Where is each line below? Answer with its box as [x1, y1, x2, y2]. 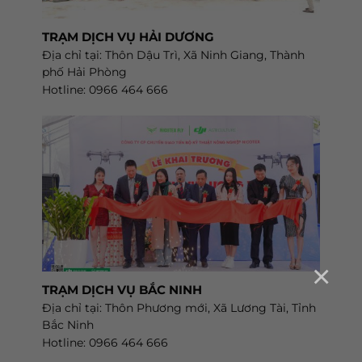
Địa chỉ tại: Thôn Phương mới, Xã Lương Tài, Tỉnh [41, 301, 316, 314]
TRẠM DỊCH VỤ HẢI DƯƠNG [41, 28, 214, 44]
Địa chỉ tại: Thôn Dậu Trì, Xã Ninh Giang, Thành [41, 48, 305, 61]
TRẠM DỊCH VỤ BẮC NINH [41, 281, 202, 297]
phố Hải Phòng [41, 65, 127, 78]
